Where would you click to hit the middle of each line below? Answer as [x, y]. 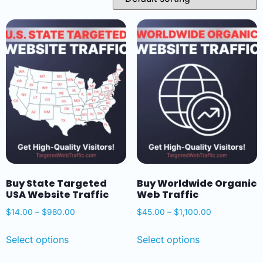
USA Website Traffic [57, 194]
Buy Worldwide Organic [196, 183]
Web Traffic [167, 194]
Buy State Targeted [56, 183]
